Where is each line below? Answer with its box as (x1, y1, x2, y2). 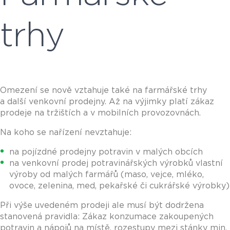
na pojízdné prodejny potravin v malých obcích (9, 148, 203, 157)
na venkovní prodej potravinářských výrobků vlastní (9, 159, 223, 168)
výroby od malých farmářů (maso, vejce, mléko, (9, 170, 204, 179)
